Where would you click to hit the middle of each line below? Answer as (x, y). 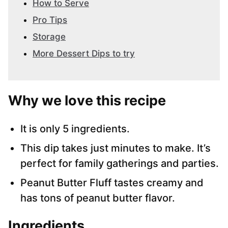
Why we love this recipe (87, 101)
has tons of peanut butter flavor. (98, 198)
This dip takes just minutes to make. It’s (116, 148)
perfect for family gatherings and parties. (120, 164)
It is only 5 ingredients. (75, 129)
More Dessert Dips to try (84, 54)
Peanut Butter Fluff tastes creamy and (112, 183)
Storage (49, 37)
